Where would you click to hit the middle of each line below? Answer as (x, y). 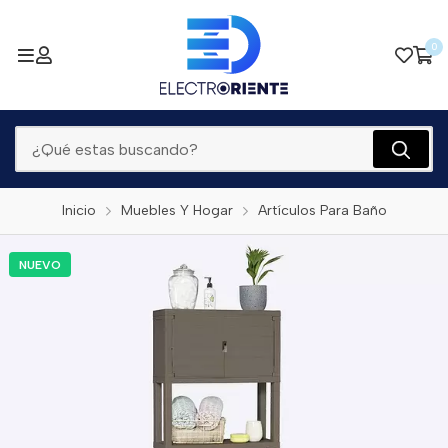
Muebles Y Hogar (176, 210)
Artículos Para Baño (322, 210)
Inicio (78, 210)
